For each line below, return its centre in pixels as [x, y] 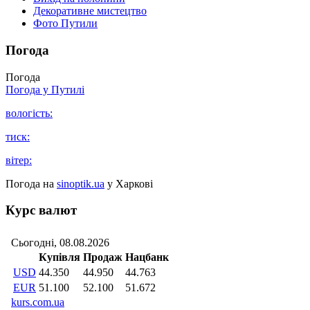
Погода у [28, 89]
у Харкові [129, 183]
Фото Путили [65, 24]
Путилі [68, 89]
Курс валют [41, 210]
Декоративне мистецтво [90, 11]
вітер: [19, 160]
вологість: [29, 113]
